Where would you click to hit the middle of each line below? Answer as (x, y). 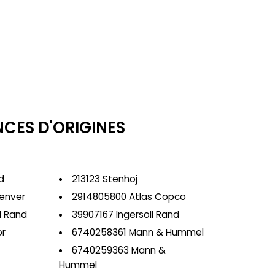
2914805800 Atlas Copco (129, 197)
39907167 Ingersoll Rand (125, 215)
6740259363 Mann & (118, 250)
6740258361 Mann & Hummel (137, 232)
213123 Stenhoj (104, 179)
